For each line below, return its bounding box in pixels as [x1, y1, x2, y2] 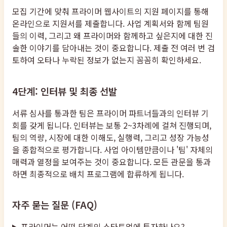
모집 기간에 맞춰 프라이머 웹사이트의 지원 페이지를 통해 [12, 5, 209, 18]
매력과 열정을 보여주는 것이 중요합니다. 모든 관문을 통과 [12, 155, 211, 168]
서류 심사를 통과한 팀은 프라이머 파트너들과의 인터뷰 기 [12, 106, 209, 119]
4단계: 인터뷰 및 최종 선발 [12, 84, 117, 98]
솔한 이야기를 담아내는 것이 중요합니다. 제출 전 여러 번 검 [12, 42, 215, 54]
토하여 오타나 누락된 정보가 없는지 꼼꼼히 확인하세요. [12, 54, 201, 66]
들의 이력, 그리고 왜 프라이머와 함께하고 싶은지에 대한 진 [12, 29, 213, 42]
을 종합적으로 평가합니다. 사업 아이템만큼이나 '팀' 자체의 [12, 143, 213, 156]
